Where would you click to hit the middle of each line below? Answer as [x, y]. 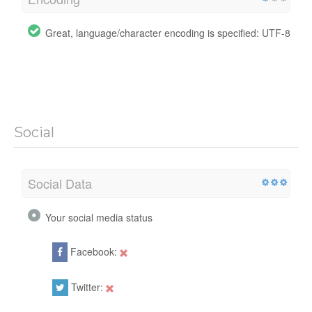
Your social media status [99, 217]
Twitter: [87, 287]
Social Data [60, 183]
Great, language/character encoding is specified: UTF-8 [168, 32]
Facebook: [94, 251]
